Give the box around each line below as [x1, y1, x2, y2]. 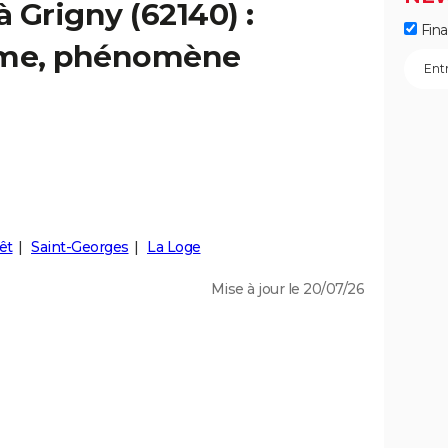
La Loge [147, 238, 201, 256]
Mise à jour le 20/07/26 [210, 280, 364, 298]
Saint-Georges [31, 238, 129, 256]
